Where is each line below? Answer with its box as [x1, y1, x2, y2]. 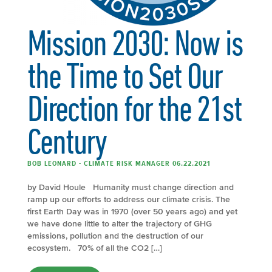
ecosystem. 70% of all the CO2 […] [27, 243, 162, 253]
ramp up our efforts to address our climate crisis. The [27, 194, 230, 204]
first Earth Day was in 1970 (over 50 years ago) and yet [27, 206, 237, 216]
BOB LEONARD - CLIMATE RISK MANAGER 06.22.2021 [27, 158, 211, 168]
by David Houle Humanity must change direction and [27, 182, 234, 192]
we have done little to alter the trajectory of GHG [27, 219, 212, 228]
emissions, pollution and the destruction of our [27, 231, 203, 240]
